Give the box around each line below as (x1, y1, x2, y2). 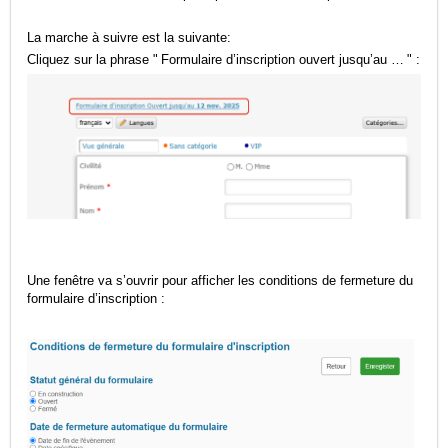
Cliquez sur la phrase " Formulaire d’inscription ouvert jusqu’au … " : (27, 52, 420, 68)
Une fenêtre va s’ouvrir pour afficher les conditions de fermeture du (27, 272, 413, 288)
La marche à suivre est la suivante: (27, 30, 231, 46)
